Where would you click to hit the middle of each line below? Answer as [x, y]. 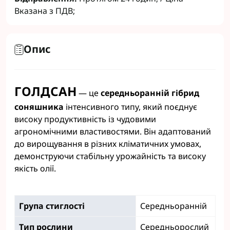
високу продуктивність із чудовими [85, 119]
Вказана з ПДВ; [45, 11]
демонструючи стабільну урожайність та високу [110, 156]
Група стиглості [52, 206]
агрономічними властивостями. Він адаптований [113, 131]
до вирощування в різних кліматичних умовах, [108, 144]
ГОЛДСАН [45, 91]
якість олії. [35, 168]
